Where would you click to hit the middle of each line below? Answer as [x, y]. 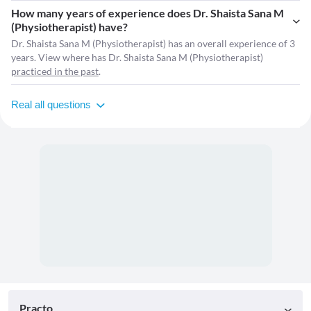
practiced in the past [55, 72]
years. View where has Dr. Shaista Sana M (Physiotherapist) [137, 58]
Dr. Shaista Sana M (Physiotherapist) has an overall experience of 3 [153, 44]
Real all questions [51, 105]
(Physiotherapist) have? [69, 27]
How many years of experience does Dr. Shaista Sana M [148, 13]
